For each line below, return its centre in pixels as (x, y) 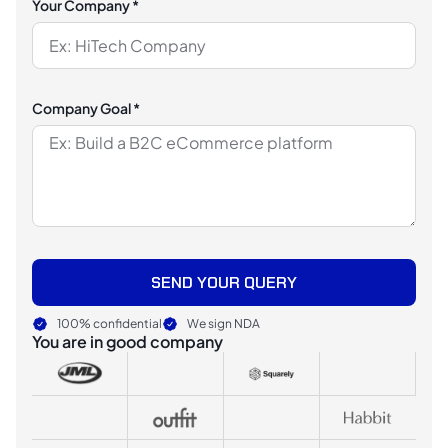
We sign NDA (223, 324)
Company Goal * (86, 108)
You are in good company (127, 342)
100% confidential (109, 324)
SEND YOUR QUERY (224, 282)
